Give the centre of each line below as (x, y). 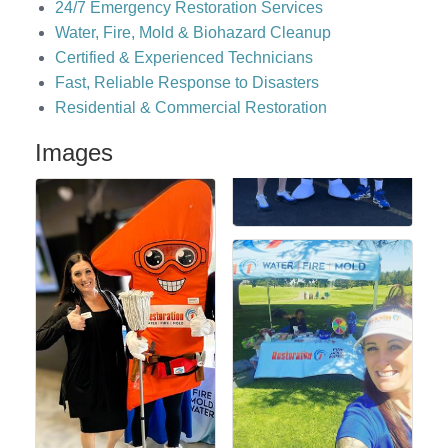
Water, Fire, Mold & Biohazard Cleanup (193, 33)
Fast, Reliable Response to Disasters (187, 83)
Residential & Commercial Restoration (191, 108)
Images (74, 153)
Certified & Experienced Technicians (184, 58)
